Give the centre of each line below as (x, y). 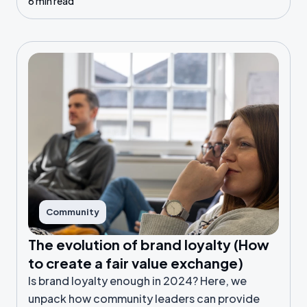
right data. (56, 11)
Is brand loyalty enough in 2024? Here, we (137, 281)
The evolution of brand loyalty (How (149, 244)
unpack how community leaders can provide (144, 298)
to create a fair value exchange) (136, 263)
